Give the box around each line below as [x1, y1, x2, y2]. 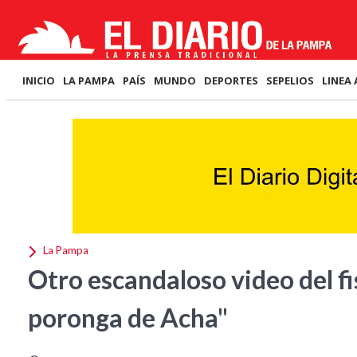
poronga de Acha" [28, 302, 228, 333]
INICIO [22, 73, 55, 88]
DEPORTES [204, 73, 258, 88]
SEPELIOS [266, 73, 314, 88]
